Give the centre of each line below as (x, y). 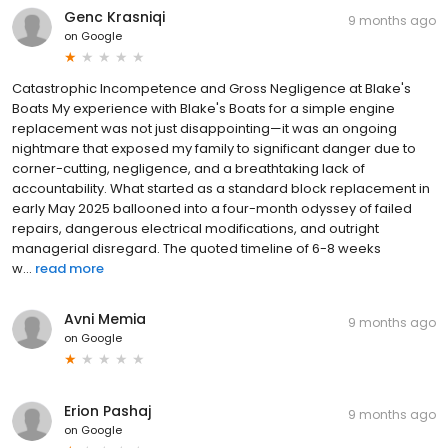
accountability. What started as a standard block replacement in (221, 189)
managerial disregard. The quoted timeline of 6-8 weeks (196, 249)
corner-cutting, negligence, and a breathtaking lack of (188, 169)
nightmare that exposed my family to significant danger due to (214, 149)
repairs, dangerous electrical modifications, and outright (195, 229)
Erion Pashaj (107, 411)
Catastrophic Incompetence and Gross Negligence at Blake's (211, 89)
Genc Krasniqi (114, 17)
